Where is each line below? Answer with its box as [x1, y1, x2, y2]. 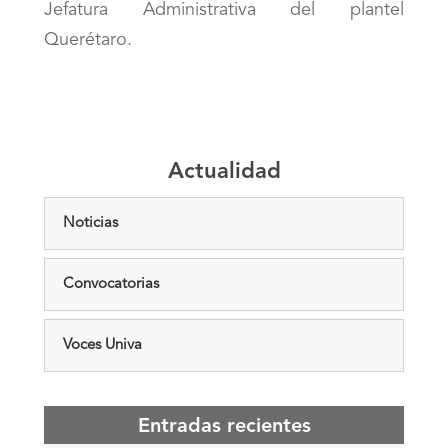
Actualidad [167, 161, 281, 184]
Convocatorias [63, 277, 160, 293]
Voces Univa [63, 338, 143, 354]
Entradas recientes [137, 416, 311, 437]
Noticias [63, 216, 119, 232]
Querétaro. [44, 31, 133, 50]
